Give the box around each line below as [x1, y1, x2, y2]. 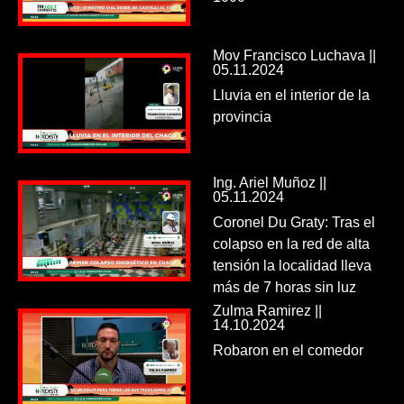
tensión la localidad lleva [212, 258, 372, 274]
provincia [212, 109, 271, 125]
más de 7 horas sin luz [212, 280, 356, 296]
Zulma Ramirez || [212, 302, 322, 318]
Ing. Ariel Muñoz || [212, 175, 326, 191]
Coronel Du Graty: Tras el [212, 215, 375, 231]
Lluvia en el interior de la [212, 87, 370, 104]
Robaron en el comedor [212, 342, 363, 358]
